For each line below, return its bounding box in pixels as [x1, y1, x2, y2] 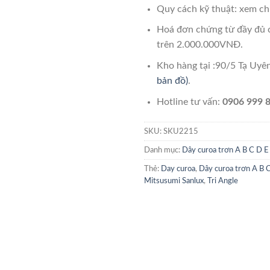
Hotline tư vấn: [156, 96, 222, 107]
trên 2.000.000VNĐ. [156, 40, 243, 50]
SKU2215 [163, 128, 198, 136]
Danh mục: [144, 146, 182, 154]
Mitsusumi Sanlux [144, 177, 204, 185]
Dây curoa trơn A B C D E [182, 146, 269, 154]
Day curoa [161, 165, 195, 173]
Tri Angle [207, 177, 238, 185]
